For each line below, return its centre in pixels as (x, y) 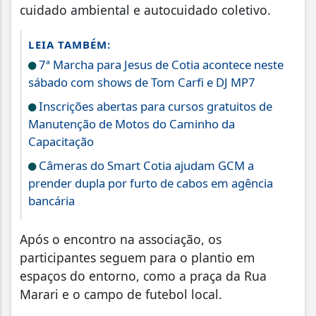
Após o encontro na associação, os (121, 239)
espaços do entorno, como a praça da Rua (143, 276)
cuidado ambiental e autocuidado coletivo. (145, 10)
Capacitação (61, 142)
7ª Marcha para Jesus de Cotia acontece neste (160, 65)
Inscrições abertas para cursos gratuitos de (154, 107)
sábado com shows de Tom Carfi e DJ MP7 (142, 83)
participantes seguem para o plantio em (137, 258)
